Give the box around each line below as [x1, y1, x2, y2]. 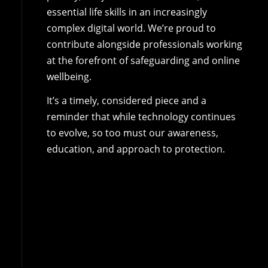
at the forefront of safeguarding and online [46, 53, 240, 67]
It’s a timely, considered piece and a [46, 93, 206, 107]
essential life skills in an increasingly [46, 5, 207, 19]
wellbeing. [46, 69, 92, 83]
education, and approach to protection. [46, 142, 225, 156]
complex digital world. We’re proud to [46, 21, 216, 35]
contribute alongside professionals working [46, 37, 242, 51]
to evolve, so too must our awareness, [46, 126, 218, 139]
